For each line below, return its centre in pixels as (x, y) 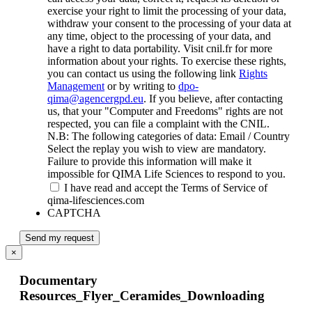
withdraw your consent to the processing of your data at (169, 24)
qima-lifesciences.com (96, 201)
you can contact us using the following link (143, 74)
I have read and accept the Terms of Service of (166, 188)
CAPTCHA (74, 213)
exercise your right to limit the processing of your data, (167, 11)
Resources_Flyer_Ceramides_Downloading (142, 295)
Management (76, 86)
